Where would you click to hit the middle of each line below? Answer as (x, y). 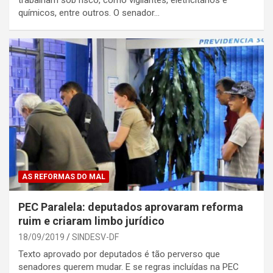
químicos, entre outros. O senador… (89, 12)
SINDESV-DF (95, 237)
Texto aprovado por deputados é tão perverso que (119, 254)
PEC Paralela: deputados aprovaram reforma (131, 207)
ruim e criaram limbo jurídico (91, 221)
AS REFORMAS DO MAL (64, 177)
